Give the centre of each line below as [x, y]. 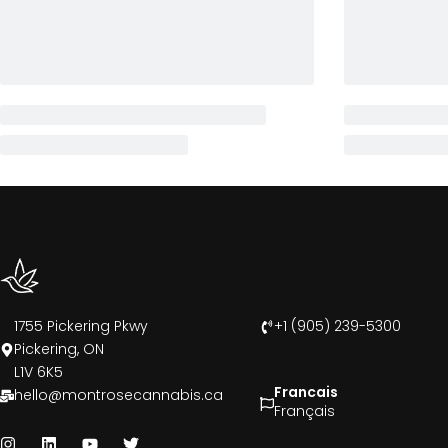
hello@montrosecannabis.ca [118, 395]
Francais [305, 392]
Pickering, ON [59, 349]
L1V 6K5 [38, 372]
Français [304, 411]
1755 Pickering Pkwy [81, 326]
